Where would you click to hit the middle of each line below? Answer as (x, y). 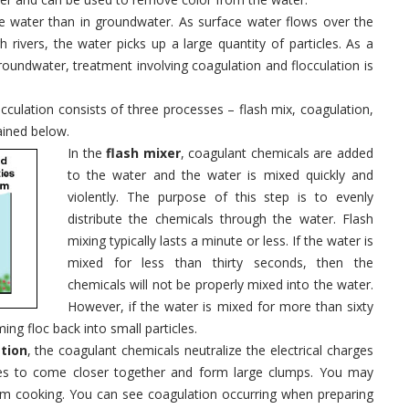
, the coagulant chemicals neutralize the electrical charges (200, 350)
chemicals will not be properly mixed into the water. (220, 284)
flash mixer (143, 153)
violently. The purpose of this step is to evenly (220, 197)
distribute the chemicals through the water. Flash (220, 219)
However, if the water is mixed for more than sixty (220, 306)
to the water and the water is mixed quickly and (220, 175)
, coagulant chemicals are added (277, 153)
